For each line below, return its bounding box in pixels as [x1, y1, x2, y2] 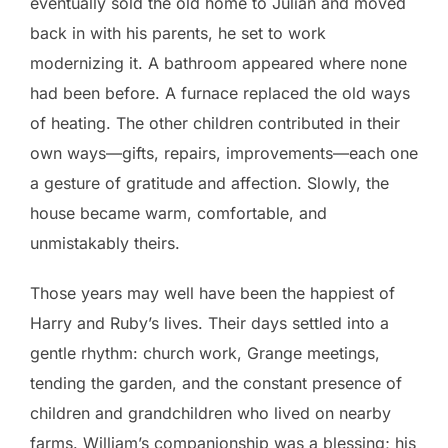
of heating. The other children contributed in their [30, 113, 400, 133]
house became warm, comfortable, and [30, 203, 327, 223]
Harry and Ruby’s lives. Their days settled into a [30, 313, 389, 333]
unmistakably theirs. [30, 233, 180, 253]
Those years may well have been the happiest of [30, 283, 395, 303]
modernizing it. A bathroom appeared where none [30, 53, 407, 73]
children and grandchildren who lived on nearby [30, 403, 391, 423]
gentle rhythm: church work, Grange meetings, [30, 343, 380, 363]
